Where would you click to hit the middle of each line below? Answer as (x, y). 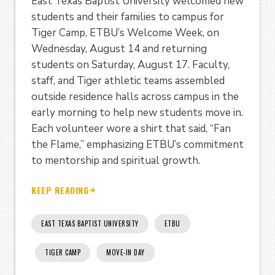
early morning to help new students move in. (137, 113)
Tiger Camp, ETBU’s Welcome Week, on (125, 33)
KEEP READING (60, 190)
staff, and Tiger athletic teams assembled (128, 81)
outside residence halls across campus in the (135, 97)
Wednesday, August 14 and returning (119, 49)
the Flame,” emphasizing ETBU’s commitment (137, 145)
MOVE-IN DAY (126, 252)
